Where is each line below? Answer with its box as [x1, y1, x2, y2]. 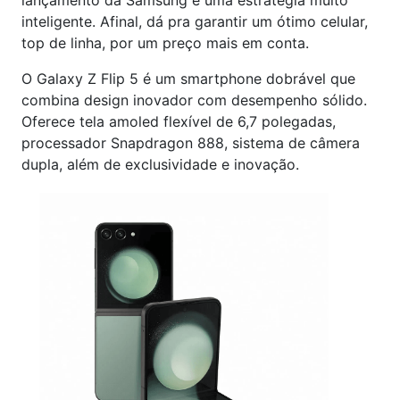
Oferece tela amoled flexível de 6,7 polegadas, [21, 112, 336, 130]
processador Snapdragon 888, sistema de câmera [21, 134, 360, 152]
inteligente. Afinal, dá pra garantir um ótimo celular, [21, 12, 368, 30]
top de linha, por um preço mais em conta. [21, 34, 309, 52]
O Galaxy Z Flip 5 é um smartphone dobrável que [21, 70, 355, 87]
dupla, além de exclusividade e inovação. [21, 155, 299, 173]
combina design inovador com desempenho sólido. [21, 91, 367, 109]
